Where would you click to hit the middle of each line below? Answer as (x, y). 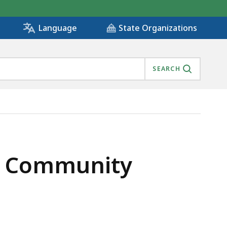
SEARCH (166, 69)
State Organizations (158, 28)
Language (58, 28)
